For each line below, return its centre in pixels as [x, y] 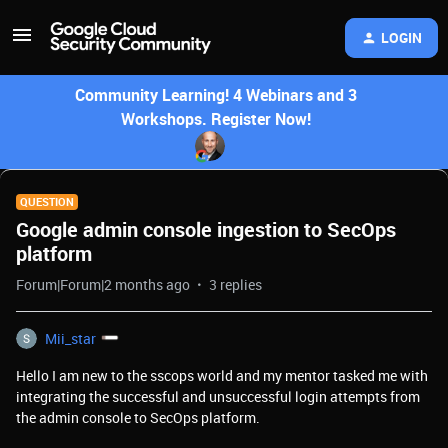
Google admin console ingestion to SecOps [206, 229]
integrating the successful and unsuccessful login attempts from [218, 396]
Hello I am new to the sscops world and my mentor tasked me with [222, 375]
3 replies [235, 284]
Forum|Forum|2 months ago [103, 284]
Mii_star [70, 338]
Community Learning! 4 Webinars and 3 [216, 95]
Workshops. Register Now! [216, 119]
